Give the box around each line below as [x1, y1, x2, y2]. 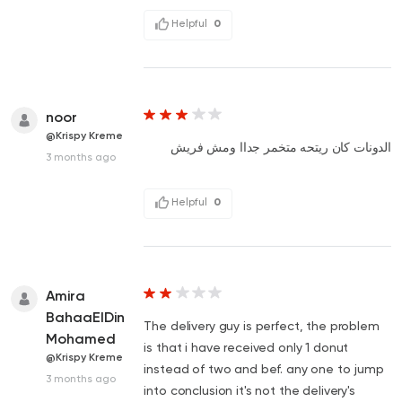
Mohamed [46, 329, 116, 347]
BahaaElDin [46, 308, 125, 326]
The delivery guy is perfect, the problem [144, 318, 380, 333]
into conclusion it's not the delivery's [144, 382, 355, 398]
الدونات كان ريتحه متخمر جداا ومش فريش [170, 139, 391, 154]
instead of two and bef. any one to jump [144, 361, 384, 376]
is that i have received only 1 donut [144, 339, 349, 354]
